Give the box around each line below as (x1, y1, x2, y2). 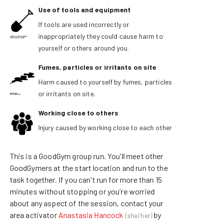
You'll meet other (108, 151, 164, 161)
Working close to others (38, 109, 118, 117)
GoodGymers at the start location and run (9, 163, 146, 172)
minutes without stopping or (9, 186, 108, 196)
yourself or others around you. (38, 44, 129, 52)
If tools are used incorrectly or (38, 20, 130, 28)
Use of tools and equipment (38, 5, 131, 14)
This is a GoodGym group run (9, 151, 104, 161)
